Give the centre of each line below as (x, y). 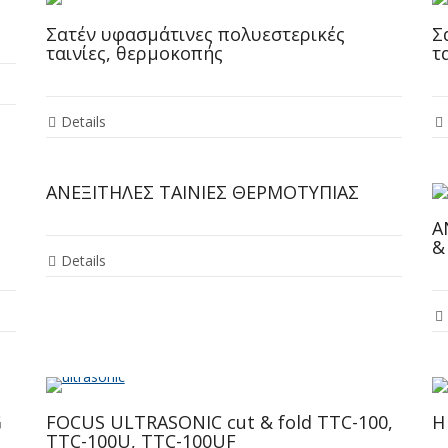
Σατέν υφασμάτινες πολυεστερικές (195, 34)
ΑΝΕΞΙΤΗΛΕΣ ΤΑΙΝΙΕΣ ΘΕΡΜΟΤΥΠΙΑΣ (202, 192)
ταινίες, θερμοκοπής (134, 53)
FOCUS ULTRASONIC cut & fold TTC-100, (219, 422)
